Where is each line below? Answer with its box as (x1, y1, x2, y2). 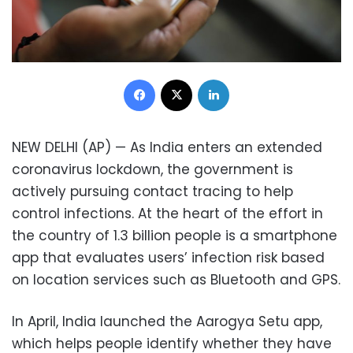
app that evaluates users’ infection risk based (12, 248, 325, 268)
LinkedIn (229, 71, 269, 87)
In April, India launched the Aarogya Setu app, (12, 312, 322, 332)
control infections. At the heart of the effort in (12, 204, 323, 224)
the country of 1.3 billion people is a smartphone (12, 226, 337, 246)
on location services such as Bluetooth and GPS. (12, 270, 340, 290)
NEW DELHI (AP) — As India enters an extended (12, 138, 322, 158)
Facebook (154, 71, 206, 87)
